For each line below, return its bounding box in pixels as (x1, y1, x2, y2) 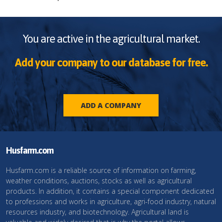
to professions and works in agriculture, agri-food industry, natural (6, 197, 216, 207)
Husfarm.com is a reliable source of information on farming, (6, 166, 196, 175)
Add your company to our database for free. (14, 56, 208, 69)
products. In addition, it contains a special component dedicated (6, 186, 214, 196)
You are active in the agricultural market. (22, 32, 200, 46)
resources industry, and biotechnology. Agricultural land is (6, 207, 189, 217)
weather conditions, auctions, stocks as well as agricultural (6, 176, 192, 186)
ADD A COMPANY (81, 101, 141, 111)
